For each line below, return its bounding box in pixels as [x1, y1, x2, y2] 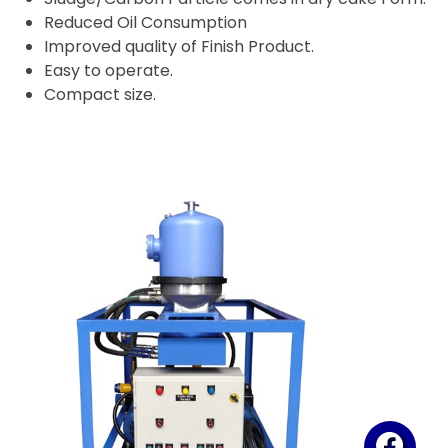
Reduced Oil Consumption [44, 11, 247, 34]
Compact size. [44, 83, 156, 106]
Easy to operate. [44, 59, 173, 82]
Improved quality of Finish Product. [44, 35, 314, 58]
